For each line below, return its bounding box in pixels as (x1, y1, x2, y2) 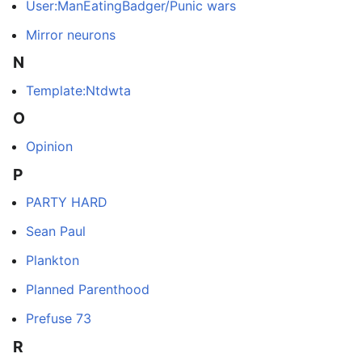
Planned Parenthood (26, 281, 149, 298)
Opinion (26, 137, 73, 154)
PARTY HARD (26, 194, 107, 211)
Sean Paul (26, 223, 86, 240)
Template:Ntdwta (26, 82, 131, 99)
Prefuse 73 (26, 310, 91, 327)
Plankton (26, 252, 79, 269)
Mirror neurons (26, 26, 116, 43)
